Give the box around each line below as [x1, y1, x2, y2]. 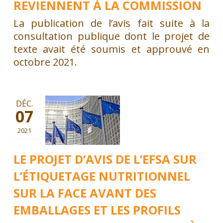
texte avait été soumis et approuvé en [13, 42, 210, 56]
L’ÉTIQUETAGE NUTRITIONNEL [13, 167, 190, 184]
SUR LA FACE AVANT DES [13, 184, 156, 201]
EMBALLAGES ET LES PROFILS [13, 201, 181, 218]
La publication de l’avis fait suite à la [13, 16, 210, 30]
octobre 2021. [13, 55, 77, 69]
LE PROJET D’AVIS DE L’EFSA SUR [13, 150, 197, 167]
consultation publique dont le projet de [13, 29, 210, 43]
